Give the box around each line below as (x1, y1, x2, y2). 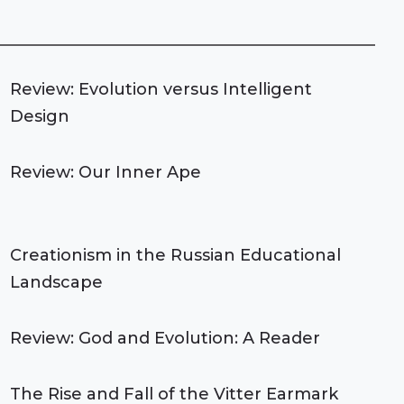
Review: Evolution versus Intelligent (9, 79, 312, 99)
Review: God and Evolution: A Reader (9, 328, 320, 348)
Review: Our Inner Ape (9, 162, 201, 182)
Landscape (9, 272, 103, 292)
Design (9, 106, 69, 126)
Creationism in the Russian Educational (9, 245, 341, 265)
